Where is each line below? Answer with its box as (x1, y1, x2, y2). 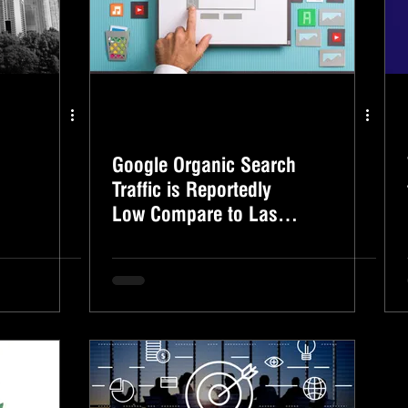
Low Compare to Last (112, 202, 283, 226)
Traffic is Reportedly (112, 178, 271, 201)
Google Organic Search (112, 153, 296, 177)
